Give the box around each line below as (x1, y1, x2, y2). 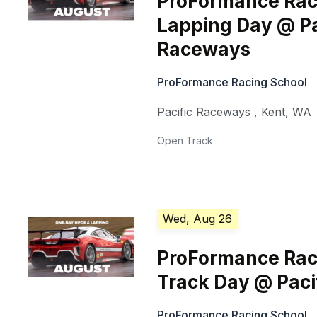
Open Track (157, 134, 214, 147)
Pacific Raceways (157, 105, 251, 120)
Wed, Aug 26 (163, 212, 233, 226)
